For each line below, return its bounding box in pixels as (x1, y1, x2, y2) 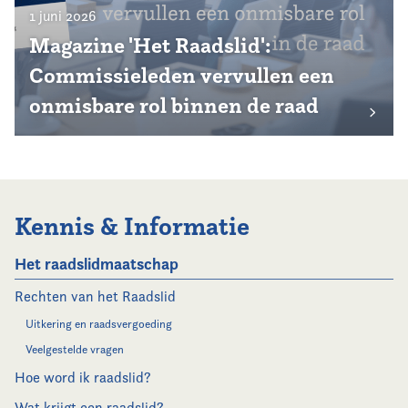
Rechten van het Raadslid (15, 288, 176, 305)
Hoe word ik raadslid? (15, 369, 151, 386)
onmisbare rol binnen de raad (29, 92, 319, 119)
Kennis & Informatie (15, 210, 250, 242)
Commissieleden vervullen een (29, 62, 334, 89)
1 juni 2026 (29, 7, 97, 25)
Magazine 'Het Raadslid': (29, 32, 271, 59)
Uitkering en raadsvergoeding (25, 317, 172, 331)
